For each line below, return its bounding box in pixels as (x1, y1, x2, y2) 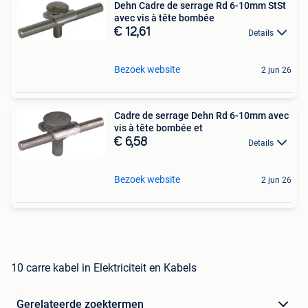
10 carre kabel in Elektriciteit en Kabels (11, 261, 197, 275)
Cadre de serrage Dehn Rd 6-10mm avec (114, 109, 289, 121)
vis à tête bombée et (114, 122, 203, 133)
